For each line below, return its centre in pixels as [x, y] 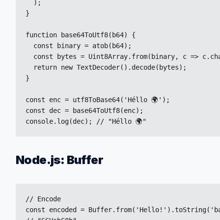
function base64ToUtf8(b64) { [81, 35]
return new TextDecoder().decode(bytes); [106, 67]
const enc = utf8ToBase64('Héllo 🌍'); [98, 100]
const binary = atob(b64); [79, 46]
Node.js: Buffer [59, 160]
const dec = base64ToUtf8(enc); [84, 110]
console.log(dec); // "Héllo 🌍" [86, 121]
